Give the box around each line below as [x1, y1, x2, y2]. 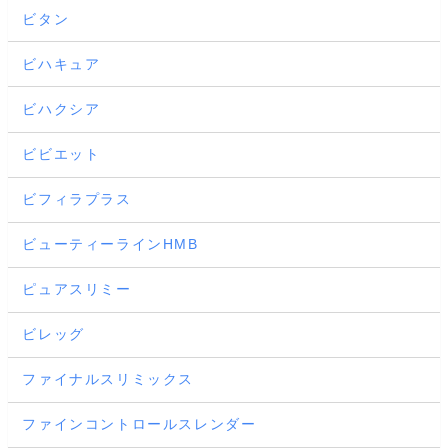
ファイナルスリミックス [22, 371, 194, 388]
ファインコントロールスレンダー [22, 416, 257, 433]
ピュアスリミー [22, 281, 132, 298]
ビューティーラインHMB [22, 236, 199, 253]
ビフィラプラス [22, 191, 132, 208]
